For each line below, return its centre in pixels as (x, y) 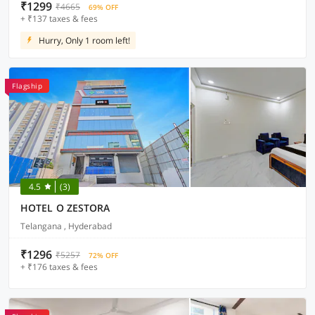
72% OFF (103, 255)
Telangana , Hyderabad (66, 226)
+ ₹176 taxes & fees (59, 267)
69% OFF (103, 7)
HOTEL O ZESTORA (65, 208)
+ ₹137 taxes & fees (59, 19)
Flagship (27, 86)
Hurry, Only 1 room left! (84, 40)
